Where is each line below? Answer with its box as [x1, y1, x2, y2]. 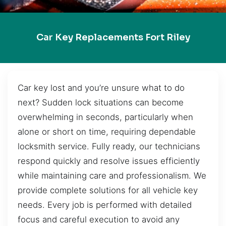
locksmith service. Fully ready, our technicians [18, 141, 200, 151]
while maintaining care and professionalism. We [18, 170, 206, 181]
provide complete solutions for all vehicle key [18, 185, 198, 195]
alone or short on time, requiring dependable [18, 126, 196, 137]
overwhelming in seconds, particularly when [18, 111, 193, 122]
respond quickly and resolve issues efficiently [18, 155, 200, 166]
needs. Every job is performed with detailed [18, 199, 192, 210]
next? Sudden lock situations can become [18, 97, 184, 107]
